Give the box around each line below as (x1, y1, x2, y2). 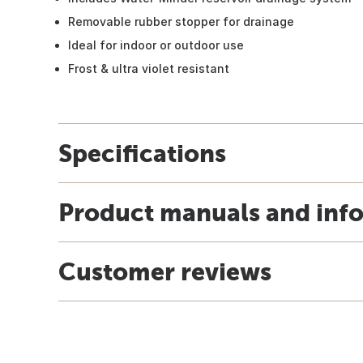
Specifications (58, 139, 226, 167)
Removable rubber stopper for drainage (68, 14, 294, 28)
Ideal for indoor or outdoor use (68, 37, 244, 52)
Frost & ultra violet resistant (68, 61, 229, 75)
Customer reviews (58, 257, 271, 285)
